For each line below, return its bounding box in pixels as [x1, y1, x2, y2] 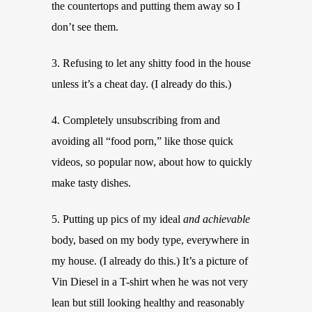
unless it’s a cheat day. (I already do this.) [52, 78, 231, 90]
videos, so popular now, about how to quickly [52, 156, 252, 168]
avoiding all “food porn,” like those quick [52, 135, 233, 147]
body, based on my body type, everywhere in [52, 234, 249, 246]
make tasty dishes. [52, 177, 131, 189]
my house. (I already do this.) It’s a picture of [52, 255, 248, 267]
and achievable [183, 213, 250, 225]
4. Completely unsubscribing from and [52, 114, 220, 126]
